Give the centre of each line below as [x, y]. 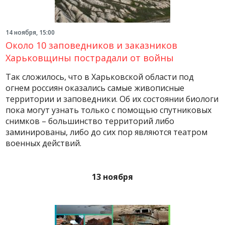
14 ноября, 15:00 [30, 32]
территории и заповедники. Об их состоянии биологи [112, 99]
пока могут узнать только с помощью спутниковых [109, 110]
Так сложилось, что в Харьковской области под [100, 77]
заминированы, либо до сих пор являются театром [107, 132]
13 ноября [113, 177]
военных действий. [44, 143]
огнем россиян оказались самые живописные [95, 88]
